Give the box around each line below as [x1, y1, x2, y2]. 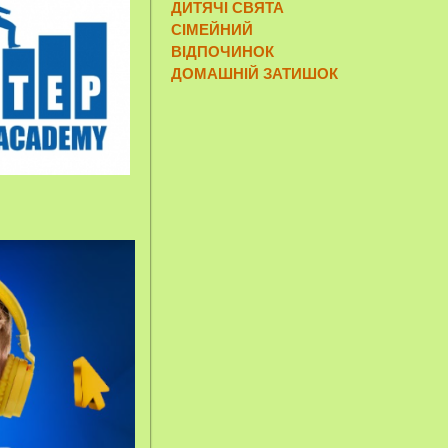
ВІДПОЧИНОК [171, 40, 274, 62]
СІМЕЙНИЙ [171, 18, 253, 40]
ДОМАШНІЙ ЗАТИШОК [171, 62, 338, 84]
